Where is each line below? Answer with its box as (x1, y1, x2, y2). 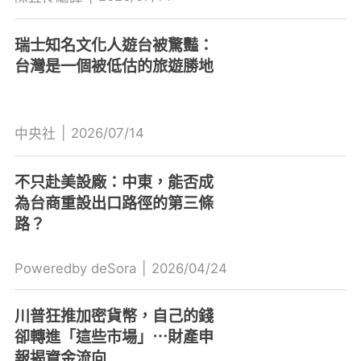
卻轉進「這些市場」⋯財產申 (14, 326, 214, 346)
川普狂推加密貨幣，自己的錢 (14, 305, 214, 326)
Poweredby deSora (14, 259, 136, 276)
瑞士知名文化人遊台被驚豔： (14, 35, 214, 56)
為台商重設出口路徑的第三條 (14, 193, 214, 213)
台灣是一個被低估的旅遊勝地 (14, 56, 214, 77)
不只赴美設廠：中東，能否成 (14, 172, 214, 192)
